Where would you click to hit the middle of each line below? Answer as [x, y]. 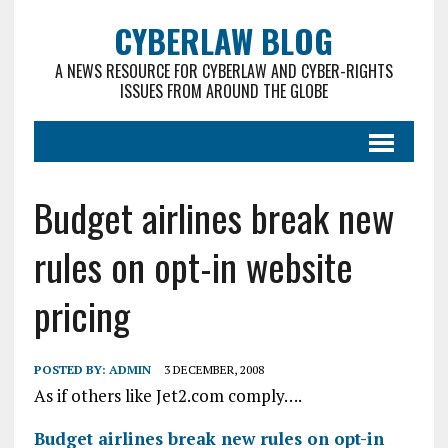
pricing [81, 315]
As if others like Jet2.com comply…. [167, 395]
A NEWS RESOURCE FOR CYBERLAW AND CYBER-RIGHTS [223, 71]
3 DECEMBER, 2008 [213, 369]
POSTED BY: [71, 369]
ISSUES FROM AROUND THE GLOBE [223, 91]
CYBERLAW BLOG [224, 40]
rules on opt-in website [193, 266]
